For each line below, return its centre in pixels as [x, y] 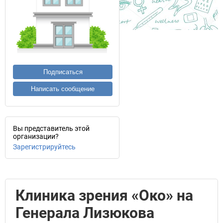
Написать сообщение [63, 89]
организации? [36, 136]
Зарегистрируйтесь [44, 147]
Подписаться [63, 72]
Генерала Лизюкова [85, 213]
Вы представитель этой [51, 128]
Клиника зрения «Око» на [104, 195]
